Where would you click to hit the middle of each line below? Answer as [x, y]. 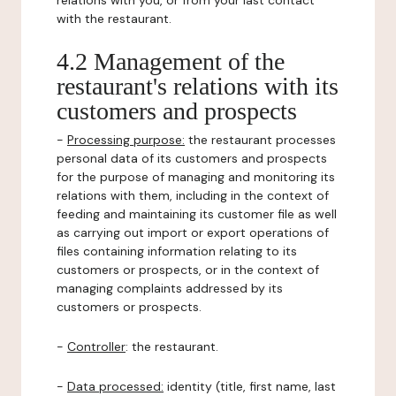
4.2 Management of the [171, 61]
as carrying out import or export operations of [193, 232]
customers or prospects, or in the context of [188, 270]
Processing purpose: [126, 140]
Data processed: [115, 386]
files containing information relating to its [177, 251]
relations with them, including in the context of [193, 195]
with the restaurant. [114, 19]
